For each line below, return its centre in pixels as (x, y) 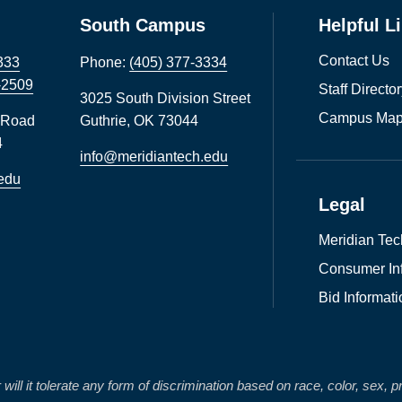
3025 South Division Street (166, 98)
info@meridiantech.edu (154, 157)
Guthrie (104, 121)
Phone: (105, 62)
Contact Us (354, 61)
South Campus (143, 25)
